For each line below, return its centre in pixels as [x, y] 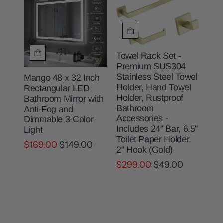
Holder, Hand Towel [154, 87]
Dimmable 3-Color [59, 119]
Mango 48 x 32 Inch [62, 77]
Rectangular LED [57, 88]
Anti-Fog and [49, 109]
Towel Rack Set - [149, 56]
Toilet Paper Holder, [154, 140]
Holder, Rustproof [150, 98]
